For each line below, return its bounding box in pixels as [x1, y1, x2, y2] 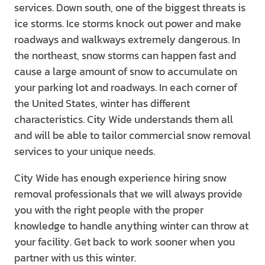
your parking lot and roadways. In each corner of [14, 79, 237, 95]
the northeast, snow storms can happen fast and [14, 47, 236, 63]
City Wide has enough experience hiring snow [14, 170, 227, 186]
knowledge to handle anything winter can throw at [14, 218, 248, 234]
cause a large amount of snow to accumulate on [14, 63, 237, 79]
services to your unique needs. [14, 143, 155, 159]
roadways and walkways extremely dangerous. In [14, 31, 240, 47]
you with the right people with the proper [14, 202, 203, 218]
